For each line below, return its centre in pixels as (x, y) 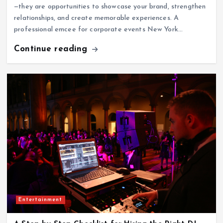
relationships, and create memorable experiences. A (97, 18)
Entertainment (41, 200)
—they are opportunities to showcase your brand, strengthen (110, 6)
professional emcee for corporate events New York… (99, 29)
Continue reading (52, 49)
